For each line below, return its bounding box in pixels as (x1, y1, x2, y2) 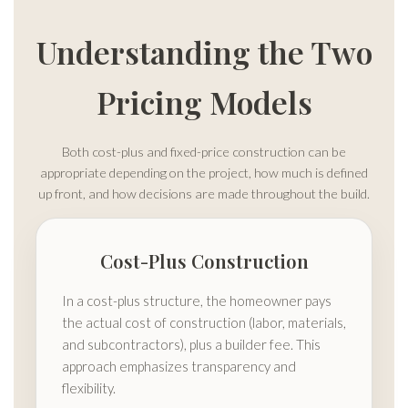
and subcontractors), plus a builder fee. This (62, 336, 321, 353)
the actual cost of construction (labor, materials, (62, 314, 346, 331)
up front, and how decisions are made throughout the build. (38, 186, 370, 202)
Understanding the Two (36, 31, 372, 74)
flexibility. (62, 380, 116, 397)
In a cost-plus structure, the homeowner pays (62, 292, 331, 310)
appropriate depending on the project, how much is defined (40, 165, 368, 181)
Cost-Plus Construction (99, 249, 309, 274)
